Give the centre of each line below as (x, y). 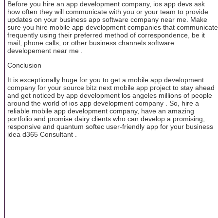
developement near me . (45, 50)
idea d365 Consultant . (42, 135)
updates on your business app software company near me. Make (107, 19)
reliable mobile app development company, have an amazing (101, 111)
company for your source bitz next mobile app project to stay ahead (111, 88)
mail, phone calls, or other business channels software (91, 43)
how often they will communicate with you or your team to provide (108, 11)
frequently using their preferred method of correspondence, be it (106, 35)
